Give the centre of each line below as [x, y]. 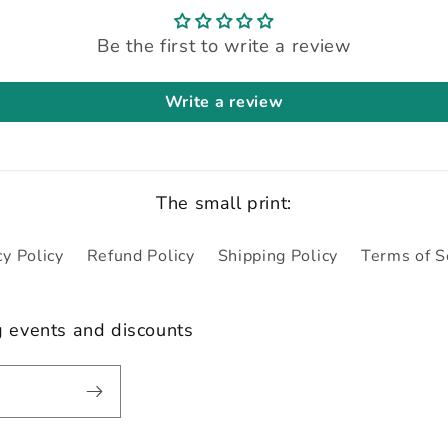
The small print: [224, 202]
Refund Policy [140, 256]
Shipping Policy [277, 256]
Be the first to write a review [224, 46]
